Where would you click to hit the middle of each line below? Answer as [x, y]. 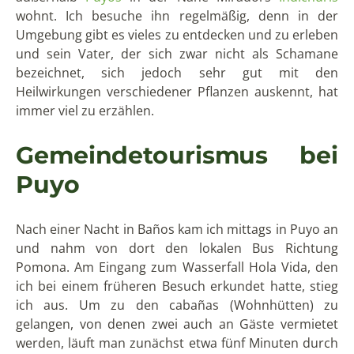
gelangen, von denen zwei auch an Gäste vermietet [177, 324]
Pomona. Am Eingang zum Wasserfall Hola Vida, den [177, 267]
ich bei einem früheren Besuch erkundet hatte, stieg [177, 286]
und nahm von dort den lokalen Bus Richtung [177, 248]
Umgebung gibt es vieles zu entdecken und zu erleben [177, 34]
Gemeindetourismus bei [177, 155]
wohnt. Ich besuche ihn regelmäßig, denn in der [177, 15]
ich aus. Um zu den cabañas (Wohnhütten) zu [177, 305]
